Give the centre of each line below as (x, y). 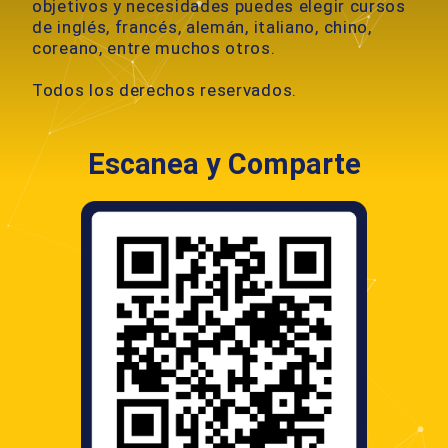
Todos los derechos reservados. (164, 90)
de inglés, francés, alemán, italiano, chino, (202, 27)
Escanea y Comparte (224, 164)
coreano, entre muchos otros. (154, 48)
